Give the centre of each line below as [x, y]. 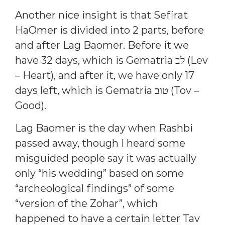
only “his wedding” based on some [99, 173]
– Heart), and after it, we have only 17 [105, 76]
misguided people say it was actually [106, 158]
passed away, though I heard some [100, 143]
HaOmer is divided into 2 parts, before [109, 30]
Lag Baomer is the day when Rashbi [104, 128]
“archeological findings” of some [95, 188]
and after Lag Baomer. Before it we [102, 45]
